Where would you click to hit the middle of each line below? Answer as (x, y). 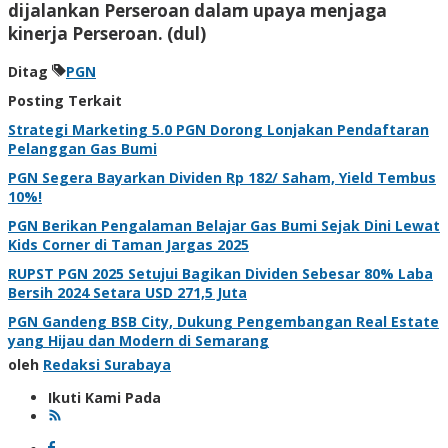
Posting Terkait (65, 100)
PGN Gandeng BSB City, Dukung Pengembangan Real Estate (223, 321)
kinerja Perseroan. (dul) (107, 33)
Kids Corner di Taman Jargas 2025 (128, 244)
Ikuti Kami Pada (104, 397)
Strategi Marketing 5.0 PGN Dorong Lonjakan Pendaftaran (218, 129)
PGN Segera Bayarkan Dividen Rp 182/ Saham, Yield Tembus (222, 177)
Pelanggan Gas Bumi (82, 148)
